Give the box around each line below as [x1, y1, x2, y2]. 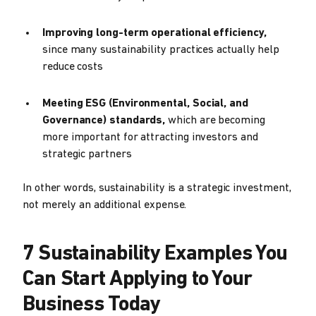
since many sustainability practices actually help [42, 44, 280, 56]
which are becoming [168, 115, 265, 127]
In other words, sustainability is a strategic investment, [23, 183, 291, 195]
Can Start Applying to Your [23, 269, 253, 291]
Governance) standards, [42, 115, 169, 127]
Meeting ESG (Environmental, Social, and [42, 98, 248, 110]
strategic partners [42, 149, 132, 161]
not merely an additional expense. [23, 200, 187, 212]
